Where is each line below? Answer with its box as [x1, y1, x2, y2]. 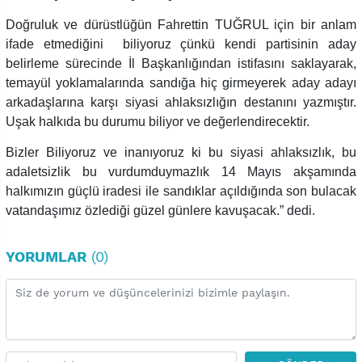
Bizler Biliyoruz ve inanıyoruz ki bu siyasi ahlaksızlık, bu [6, 145, 356, 159]
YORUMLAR [6, 248, 86, 266]
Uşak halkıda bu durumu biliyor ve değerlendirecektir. [6, 114, 309, 128]
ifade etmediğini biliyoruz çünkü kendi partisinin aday [6, 36, 356, 51]
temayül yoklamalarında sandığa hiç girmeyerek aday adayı [6, 75, 356, 90]
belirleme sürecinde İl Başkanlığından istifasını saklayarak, [6, 56, 356, 70]
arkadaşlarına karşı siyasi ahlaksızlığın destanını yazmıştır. [6, 95, 356, 109]
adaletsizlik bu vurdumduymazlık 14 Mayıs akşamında [6, 164, 356, 179]
